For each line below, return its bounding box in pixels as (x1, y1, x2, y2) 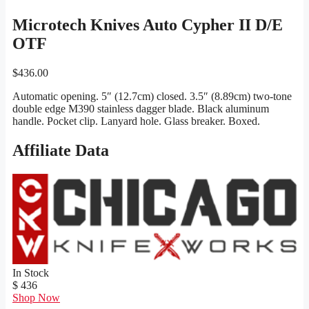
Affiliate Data (12, 141, 109, 160)
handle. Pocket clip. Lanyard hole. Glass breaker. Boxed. (12, 115, 260, 128)
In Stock (12, 266, 49, 279)
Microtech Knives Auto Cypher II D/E (12, 16, 283, 34)
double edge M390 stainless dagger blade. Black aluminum (12, 103, 269, 115)
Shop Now (12, 291, 60, 303)
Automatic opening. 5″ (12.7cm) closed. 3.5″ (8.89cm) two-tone (12, 90, 292, 103)
